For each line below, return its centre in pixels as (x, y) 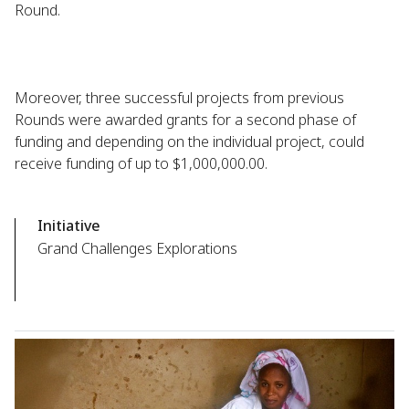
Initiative (69, 225)
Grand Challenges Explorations (137, 248)
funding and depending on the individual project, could (189, 142)
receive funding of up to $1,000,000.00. (143, 163)
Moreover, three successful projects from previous (179, 98)
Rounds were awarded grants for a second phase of (185, 120)
